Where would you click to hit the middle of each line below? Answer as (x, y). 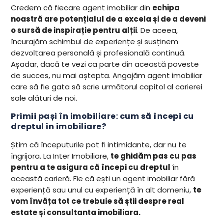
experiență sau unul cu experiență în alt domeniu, (102, 190)
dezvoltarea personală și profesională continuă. (98, 53)
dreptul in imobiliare (56, 127)
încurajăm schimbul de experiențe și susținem (95, 42)
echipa (166, 8)
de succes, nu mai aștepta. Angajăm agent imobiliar (107, 76)
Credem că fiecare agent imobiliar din (82, 8)
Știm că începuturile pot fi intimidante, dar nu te (99, 145)
